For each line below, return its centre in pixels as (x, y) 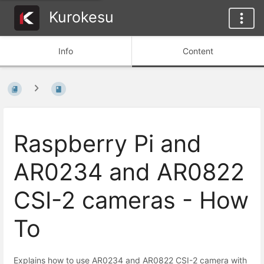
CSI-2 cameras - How (131, 200)
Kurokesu (81, 17)
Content (198, 51)
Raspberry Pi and (108, 143)
